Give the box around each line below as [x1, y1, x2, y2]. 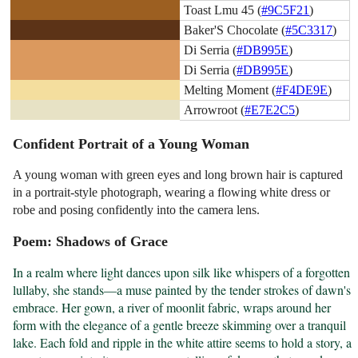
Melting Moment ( [184, 82, 276, 97]
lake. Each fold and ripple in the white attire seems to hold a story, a [13, 334, 352, 352]
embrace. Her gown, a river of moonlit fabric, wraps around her [13, 299, 332, 316]
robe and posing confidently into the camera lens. [13, 203, 261, 217]
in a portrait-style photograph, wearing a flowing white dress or [13, 185, 331, 200]
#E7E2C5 [245, 102, 296, 117]
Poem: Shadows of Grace [13, 233, 169, 250]
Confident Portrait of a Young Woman [13, 136, 250, 153]
